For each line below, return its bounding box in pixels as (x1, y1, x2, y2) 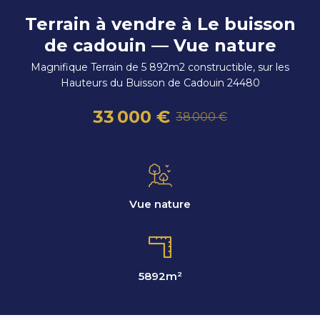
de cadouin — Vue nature (44, 34, 276, 56)
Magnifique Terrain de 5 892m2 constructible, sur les (31, 60, 289, 74)
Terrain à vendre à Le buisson (24, 13, 296, 34)
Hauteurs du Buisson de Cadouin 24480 (60, 76, 260, 89)
